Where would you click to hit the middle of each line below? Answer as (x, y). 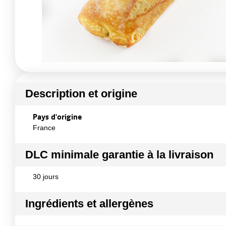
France (44, 128)
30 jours (46, 177)
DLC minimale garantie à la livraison (119, 155)
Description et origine (81, 94)
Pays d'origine (57, 117)
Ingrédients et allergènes (89, 204)
